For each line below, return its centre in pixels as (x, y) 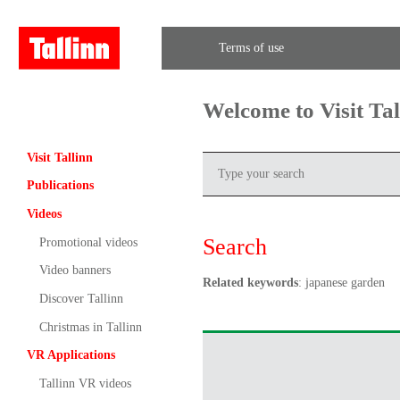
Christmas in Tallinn (90, 327)
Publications (60, 186)
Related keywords (250, 282)
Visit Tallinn (59, 157)
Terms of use (251, 48)
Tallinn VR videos (85, 383)
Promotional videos (88, 242)
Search (234, 246)
